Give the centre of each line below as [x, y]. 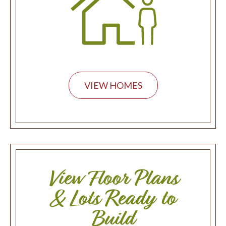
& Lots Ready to [113, 199]
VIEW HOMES [113, 86]
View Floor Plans [113, 179]
